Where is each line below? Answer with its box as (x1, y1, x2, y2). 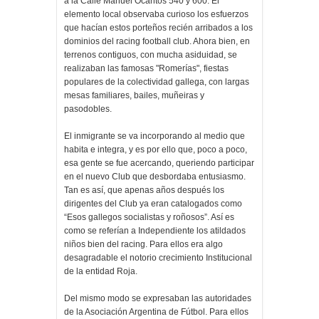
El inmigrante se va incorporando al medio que (64, 131, 245, 142)
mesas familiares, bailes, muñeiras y (64, 90, 204, 101)
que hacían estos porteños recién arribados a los (64, 23, 253, 33)
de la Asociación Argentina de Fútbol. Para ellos (64, 307, 249, 318)
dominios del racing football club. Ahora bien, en (64, 36, 250, 47)
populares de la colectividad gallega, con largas (64, 77, 249, 88)
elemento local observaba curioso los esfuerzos (64, 9, 249, 20)
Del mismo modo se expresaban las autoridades (64, 293, 251, 304)
